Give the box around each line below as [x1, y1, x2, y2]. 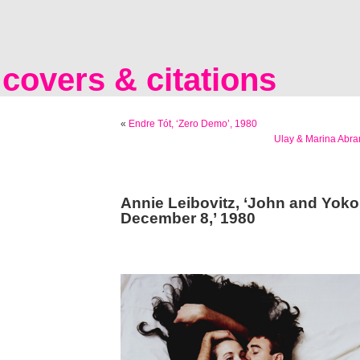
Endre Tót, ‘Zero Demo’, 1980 [129, 118, 257, 129]
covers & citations [2, 62, 276, 97]
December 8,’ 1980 [121, 210, 256, 227]
